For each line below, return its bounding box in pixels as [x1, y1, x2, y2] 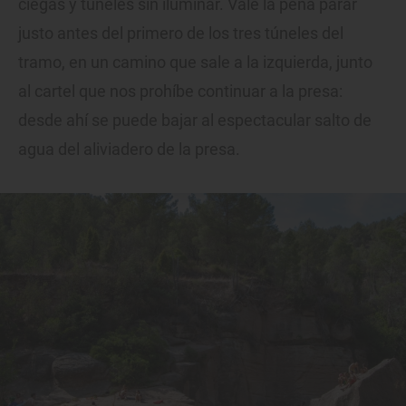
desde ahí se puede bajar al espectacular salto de [18, 111, 372, 130]
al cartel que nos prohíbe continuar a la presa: [18, 82, 343, 101]
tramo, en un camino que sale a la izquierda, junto [18, 53, 372, 72]
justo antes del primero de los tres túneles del [18, 24, 343, 43]
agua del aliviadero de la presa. [18, 140, 240, 159]
